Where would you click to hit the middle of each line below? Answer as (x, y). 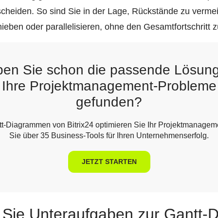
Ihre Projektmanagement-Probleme (109, 86)
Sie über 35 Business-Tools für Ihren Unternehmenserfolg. (109, 136)
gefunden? (109, 102)
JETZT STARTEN (109, 162)
